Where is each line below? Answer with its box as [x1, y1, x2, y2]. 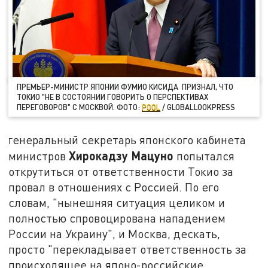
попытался [173, 149, 235, 163]
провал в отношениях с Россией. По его [8, 180, 220, 194]
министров [8, 149, 69, 163]
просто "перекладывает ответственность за [8, 242, 247, 257]
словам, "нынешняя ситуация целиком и [8, 196, 226, 210]
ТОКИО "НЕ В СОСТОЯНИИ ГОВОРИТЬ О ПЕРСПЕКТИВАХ [17, 92, 209, 102]
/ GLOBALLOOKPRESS [160, 102, 237, 112]
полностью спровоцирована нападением [8, 211, 226, 226]
